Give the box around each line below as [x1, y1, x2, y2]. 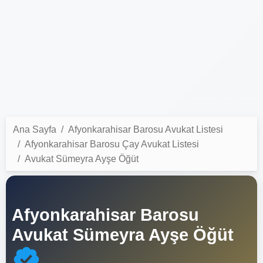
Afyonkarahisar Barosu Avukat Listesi [68, 124, 223, 134]
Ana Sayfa [13, 124, 56, 134]
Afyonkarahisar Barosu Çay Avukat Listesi [25, 139, 199, 149]
